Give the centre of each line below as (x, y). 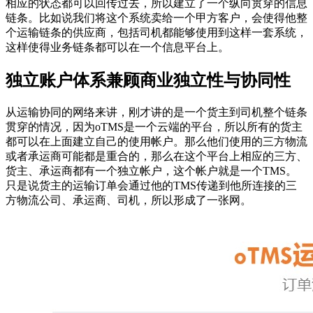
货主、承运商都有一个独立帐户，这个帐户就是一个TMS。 (151, 170)
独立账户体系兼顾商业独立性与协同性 (148, 80)
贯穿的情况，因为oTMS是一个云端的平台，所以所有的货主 (154, 126)
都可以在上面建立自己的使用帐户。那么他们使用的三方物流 (156, 141)
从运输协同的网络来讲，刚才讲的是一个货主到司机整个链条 (156, 112)
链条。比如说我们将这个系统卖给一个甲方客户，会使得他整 (156, 17)
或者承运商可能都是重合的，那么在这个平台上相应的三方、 (156, 156)
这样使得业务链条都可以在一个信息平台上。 (117, 47)
